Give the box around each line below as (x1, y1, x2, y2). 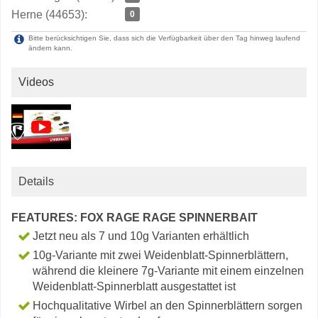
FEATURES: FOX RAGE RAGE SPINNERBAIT (11, 212, 258, 224)
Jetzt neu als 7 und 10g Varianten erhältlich (33, 230, 249, 242)
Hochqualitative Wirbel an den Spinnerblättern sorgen (33, 300, 302, 312)
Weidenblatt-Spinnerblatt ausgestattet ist (33, 280, 236, 292)
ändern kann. (28, 44, 72, 52)
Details (18, 175, 54, 187)
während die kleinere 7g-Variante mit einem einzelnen (33, 265, 304, 277)
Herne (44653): (11, 9, 87, 21)
